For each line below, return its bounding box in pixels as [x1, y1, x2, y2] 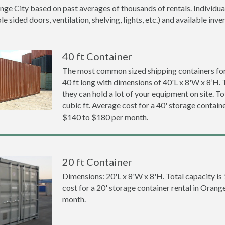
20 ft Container [62, 156, 133, 168]
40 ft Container [62, 50, 133, 62]
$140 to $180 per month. [62, 112, 149, 122]
